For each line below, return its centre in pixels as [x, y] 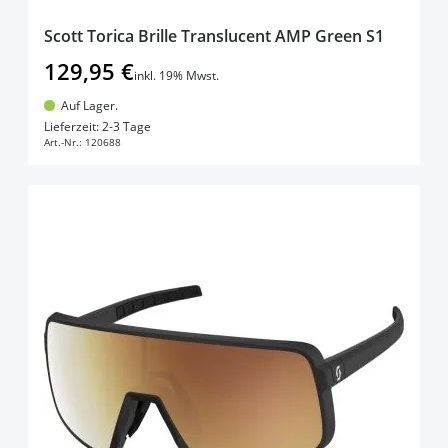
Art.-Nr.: [63, 142]
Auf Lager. [89, 105]
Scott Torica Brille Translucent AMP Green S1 [214, 35]
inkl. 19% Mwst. [176, 75]
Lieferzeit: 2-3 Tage [97, 127]
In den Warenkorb [240, 121]
